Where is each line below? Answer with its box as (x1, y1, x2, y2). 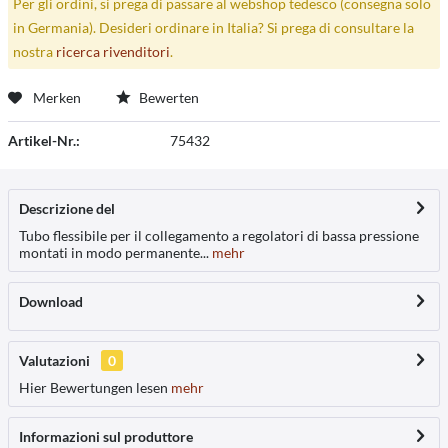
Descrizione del (19, 199, 115, 217)
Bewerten (136, 88, 199, 106)
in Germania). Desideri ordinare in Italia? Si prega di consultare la (12, 18, 414, 36)
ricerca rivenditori (55, 42, 170, 60)
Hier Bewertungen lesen (19, 378, 168, 396)
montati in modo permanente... (19, 243, 209, 261)
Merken (33, 88, 81, 106)
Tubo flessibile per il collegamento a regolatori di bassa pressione (19, 226, 419, 244)
